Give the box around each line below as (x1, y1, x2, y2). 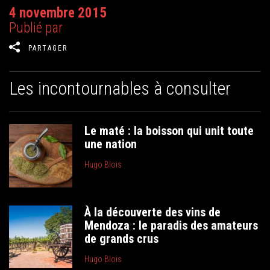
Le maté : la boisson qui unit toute (84, 124, 254, 138)
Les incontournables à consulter (9, 78, 231, 99)
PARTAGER (28, 44, 67, 52)
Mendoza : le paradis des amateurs (84, 218, 259, 233)
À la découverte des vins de (84, 204, 221, 219)
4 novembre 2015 (9, 5, 107, 21)
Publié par (9, 20, 63, 36)
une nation (84, 137, 137, 151)
